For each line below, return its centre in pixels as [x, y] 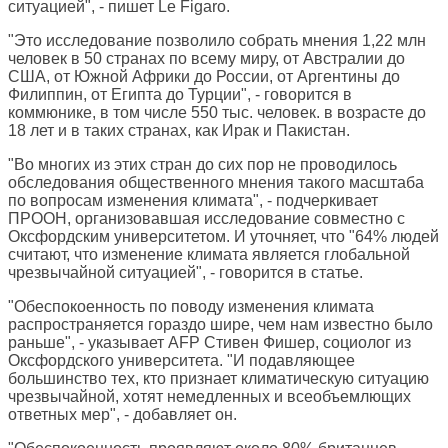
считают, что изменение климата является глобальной [209, 255]
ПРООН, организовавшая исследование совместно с [206, 219]
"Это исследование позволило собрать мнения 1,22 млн [217, 41]
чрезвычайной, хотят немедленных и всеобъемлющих [209, 397]
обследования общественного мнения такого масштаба [216, 183]
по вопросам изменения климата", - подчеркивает [193, 201]
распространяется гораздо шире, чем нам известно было [220, 325]
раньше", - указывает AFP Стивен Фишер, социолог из [209, 343]
